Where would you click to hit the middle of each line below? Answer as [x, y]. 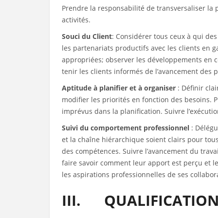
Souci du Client [87, 36]
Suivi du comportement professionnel [127, 128]
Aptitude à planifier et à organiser [120, 88]
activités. [76, 20]
